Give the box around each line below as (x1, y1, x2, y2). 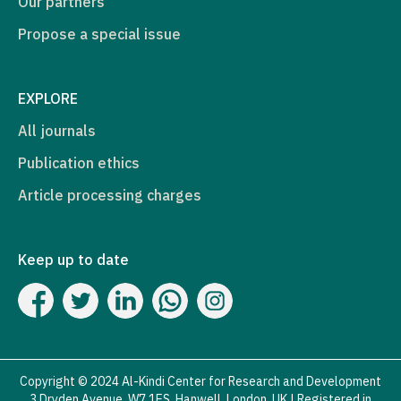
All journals (18, 121, 96, 140)
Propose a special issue (18, 24, 181, 43)
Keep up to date (18, 250, 129, 269)
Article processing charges (18, 185, 201, 204)
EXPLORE (18, 89, 78, 107)
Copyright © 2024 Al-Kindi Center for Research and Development (20, 372, 381, 389)
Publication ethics (18, 153, 140, 172)
